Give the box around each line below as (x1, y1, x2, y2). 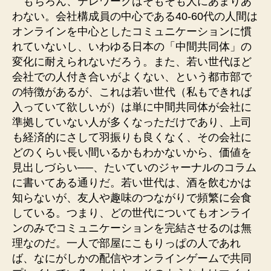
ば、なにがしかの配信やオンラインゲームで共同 (12, 252, 252, 264)
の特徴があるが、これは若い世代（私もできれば (12, 85, 252, 98)
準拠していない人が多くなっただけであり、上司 (12, 116, 252, 128)
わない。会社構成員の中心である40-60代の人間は (12, 10, 258, 22)
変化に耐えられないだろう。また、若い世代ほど (12, 55, 252, 68)
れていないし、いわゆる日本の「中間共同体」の (12, 40, 252, 53)
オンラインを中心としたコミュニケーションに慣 (12, 25, 252, 38)
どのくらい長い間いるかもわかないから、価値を (12, 146, 252, 158)
